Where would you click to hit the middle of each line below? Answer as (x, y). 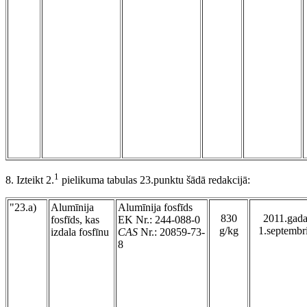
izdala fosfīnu (80, 232)
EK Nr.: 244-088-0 (159, 220)
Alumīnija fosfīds (155, 208)
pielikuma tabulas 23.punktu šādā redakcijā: (155, 180)
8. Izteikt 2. (30, 180)
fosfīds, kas (75, 220)
